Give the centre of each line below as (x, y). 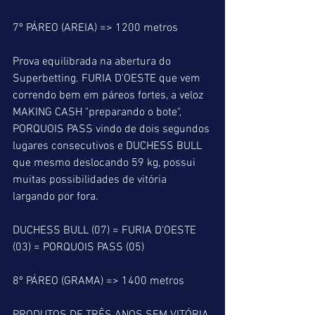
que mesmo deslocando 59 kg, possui (105, 163)
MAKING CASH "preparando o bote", (98, 112)
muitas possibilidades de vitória (91, 180)
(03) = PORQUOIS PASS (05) (78, 247)
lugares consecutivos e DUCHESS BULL (109, 146)
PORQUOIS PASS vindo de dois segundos (112, 129)
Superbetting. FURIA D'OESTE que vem (108, 79)
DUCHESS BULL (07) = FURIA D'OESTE (106, 231)
